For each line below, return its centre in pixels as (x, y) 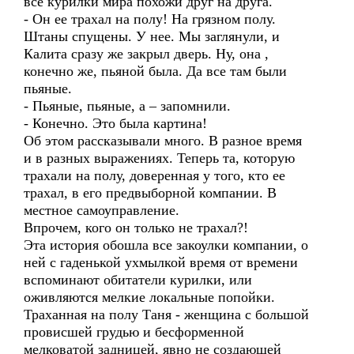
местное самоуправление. (102, 210)
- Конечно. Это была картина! (115, 123)
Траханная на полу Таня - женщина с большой (166, 314)
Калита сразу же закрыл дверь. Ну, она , (146, 54)
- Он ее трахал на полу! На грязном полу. (150, 19)
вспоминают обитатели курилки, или (138, 280)
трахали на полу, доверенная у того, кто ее (154, 175)
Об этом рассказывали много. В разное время (163, 141)
